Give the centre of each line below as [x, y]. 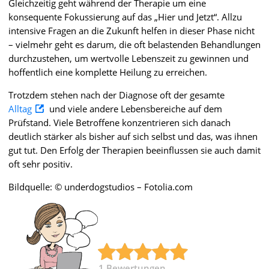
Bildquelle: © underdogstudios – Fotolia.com [101, 186]
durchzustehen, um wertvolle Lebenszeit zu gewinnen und [128, 58]
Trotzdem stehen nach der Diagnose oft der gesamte [116, 95]
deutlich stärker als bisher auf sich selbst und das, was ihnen [133, 136]
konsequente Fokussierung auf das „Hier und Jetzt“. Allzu [125, 17]
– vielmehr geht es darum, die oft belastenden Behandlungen [134, 44]
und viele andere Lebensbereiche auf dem [134, 108]
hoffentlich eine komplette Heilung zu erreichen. [108, 72]
